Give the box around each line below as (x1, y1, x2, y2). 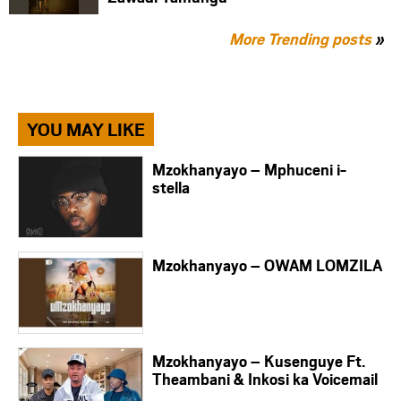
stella (152, 175, 190, 198)
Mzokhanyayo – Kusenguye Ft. (152, 349, 365, 371)
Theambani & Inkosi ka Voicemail (152, 367, 378, 389)
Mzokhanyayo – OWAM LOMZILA (152, 253, 382, 276)
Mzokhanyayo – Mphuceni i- (152, 158, 346, 180)
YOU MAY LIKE (27, 115, 145, 141)
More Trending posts (229, 27, 375, 49)
